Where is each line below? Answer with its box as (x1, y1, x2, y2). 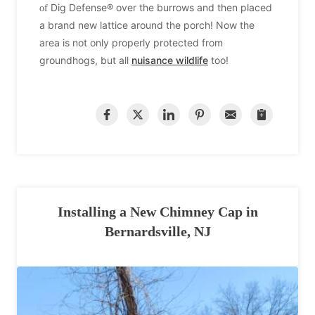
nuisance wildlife (131, 54, 208, 67)
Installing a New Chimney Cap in (57, 204, 258, 220)
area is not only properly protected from (39, 37, 223, 49)
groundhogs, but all (39, 54, 131, 67)
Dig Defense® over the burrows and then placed (51, 1, 272, 14)
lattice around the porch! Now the (100, 19, 255, 32)
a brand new (39, 19, 100, 32)
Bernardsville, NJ (104, 224, 211, 240)
